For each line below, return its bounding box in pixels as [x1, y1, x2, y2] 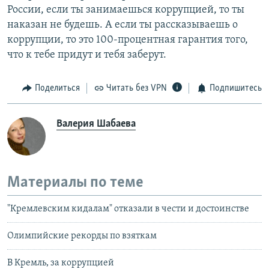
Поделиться [34, 83, 80, 94]
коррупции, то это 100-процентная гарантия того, [7, 34, 248, 46]
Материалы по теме [7, 174, 144, 191]
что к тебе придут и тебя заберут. [7, 49, 166, 61]
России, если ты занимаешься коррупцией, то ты [7, 4, 244, 16]
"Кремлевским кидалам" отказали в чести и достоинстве [7, 204, 249, 214]
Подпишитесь [209, 83, 262, 94]
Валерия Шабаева [56, 118, 136, 130]
